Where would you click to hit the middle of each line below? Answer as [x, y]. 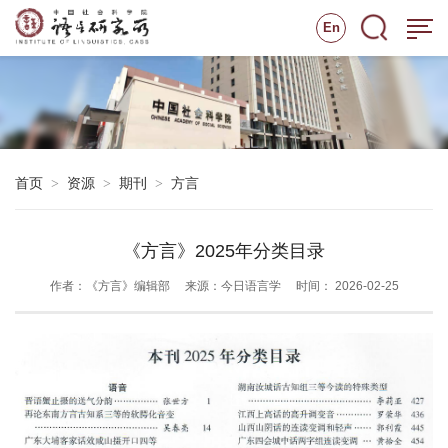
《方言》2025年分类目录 [224, 251]
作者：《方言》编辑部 [109, 286]
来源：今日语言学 [232, 286]
